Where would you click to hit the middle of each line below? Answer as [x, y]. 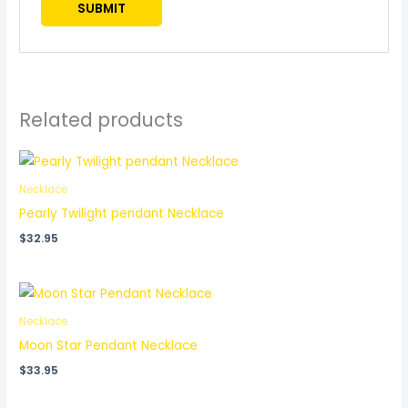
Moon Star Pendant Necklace [109, 346]
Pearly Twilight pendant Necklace [122, 214]
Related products [102, 120]
